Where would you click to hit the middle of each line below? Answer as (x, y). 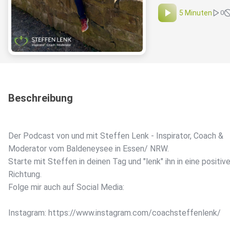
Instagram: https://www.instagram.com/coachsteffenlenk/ (114, 213)
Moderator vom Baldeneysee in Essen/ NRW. (89, 149)
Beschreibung (41, 98)
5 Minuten (196, 13)
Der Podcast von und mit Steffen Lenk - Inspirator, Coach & (116, 136)
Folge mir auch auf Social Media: (66, 187)
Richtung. (25, 175)
